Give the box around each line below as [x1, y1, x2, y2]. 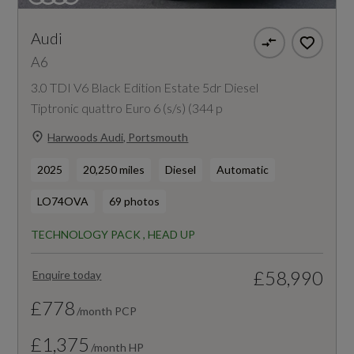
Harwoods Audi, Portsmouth [47, 130, 189, 144]
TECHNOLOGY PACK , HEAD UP [31, 228, 196, 242]
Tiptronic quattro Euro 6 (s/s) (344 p [31, 100, 224, 116]
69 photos [109, 194, 160, 209]
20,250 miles [83, 163, 145, 177]
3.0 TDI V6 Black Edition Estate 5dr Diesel [31, 80, 259, 96]
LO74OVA [37, 194, 89, 209]
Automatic [217, 163, 269, 177]
